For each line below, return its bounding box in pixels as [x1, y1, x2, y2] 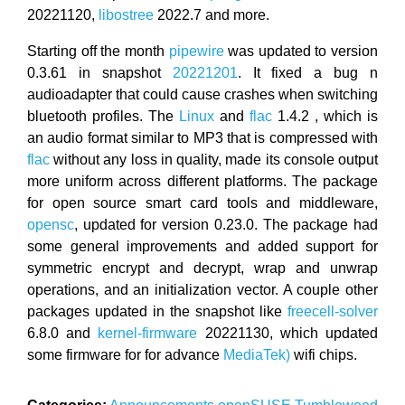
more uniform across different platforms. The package [27, 173, 378, 189]
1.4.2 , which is [272, 108, 378, 124]
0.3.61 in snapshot [27, 64, 173, 80]
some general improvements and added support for [27, 238, 378, 254]
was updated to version [223, 42, 378, 59]
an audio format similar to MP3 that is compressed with [27, 129, 378, 146]
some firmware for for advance [27, 346, 223, 363]
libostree [99, 6, 154, 23]
